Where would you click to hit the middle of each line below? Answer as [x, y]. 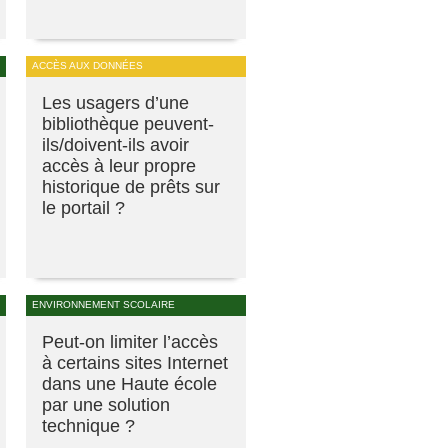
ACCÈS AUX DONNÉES [87, 65]
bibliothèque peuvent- [128, 123]
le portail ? [83, 207]
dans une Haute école [129, 383]
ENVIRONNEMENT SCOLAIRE [103, 304]
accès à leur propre [119, 165]
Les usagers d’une [115, 102]
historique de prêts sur [131, 186]
